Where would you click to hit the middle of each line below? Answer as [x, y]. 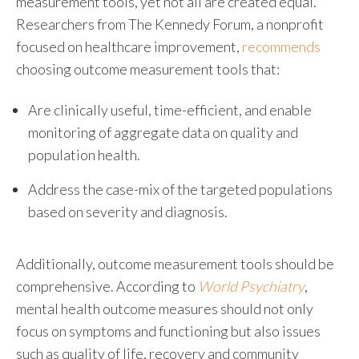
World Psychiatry [251, 286]
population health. [84, 154]
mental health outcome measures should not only [165, 309]
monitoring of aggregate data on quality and [163, 132]
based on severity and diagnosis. [128, 211]
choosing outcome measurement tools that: [148, 69]
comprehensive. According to [107, 286]
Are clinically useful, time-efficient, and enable [170, 109]
